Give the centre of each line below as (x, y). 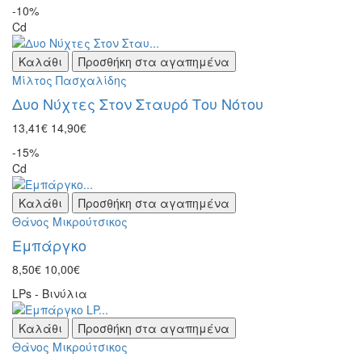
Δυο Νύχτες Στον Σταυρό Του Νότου (138, 103)
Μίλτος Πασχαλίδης (69, 80)
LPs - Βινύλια (50, 293)
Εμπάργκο (49, 244)
